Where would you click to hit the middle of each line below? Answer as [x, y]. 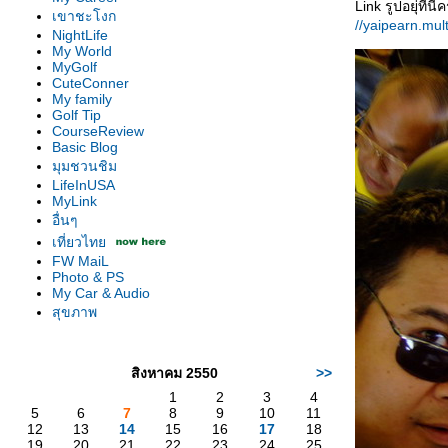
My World [82, 51]
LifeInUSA [83, 185]
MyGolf [74, 67]
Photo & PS [88, 277]
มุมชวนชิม [84, 166]
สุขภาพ [74, 312]
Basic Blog [85, 147]
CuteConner [90, 83]
